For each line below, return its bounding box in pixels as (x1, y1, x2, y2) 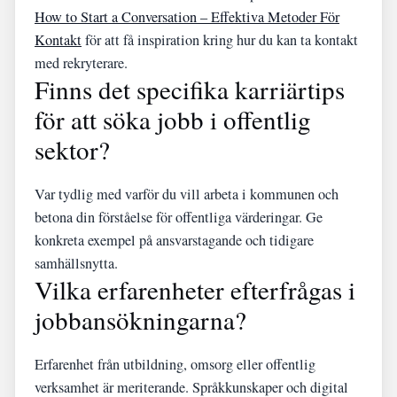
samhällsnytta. (35, 253, 118, 273)
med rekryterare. (35, 53, 128, 73)
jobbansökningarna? (35, 302, 246, 337)
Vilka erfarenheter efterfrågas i (35, 272, 355, 307)
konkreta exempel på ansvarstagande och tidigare (35, 230, 314, 250)
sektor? (35, 132, 110, 167)
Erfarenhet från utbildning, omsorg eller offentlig (35, 354, 315, 374)
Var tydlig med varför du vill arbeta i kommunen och (35, 184, 339, 204)
